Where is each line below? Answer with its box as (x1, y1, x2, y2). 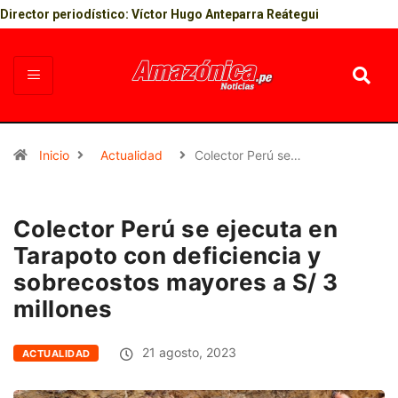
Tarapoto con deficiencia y (13, 242, 322, 270)
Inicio (39, 147, 69, 163)
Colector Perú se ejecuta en (13, 215, 338, 243)
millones (13, 295, 113, 323)
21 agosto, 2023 (139, 345, 237, 361)
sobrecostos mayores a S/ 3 (13, 268, 338, 297)
